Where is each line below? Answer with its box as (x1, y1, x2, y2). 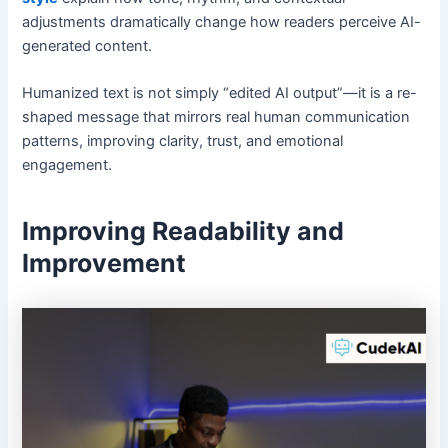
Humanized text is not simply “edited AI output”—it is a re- (22, 84, 418, 103)
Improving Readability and (22, 215, 345, 246)
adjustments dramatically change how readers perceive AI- (22, 12, 422, 31)
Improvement (22, 247, 187, 278)
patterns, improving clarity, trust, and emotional (22, 132, 344, 151)
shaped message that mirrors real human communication (22, 108, 411, 127)
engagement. (22, 156, 113, 175)
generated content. (22, 36, 153, 55)
